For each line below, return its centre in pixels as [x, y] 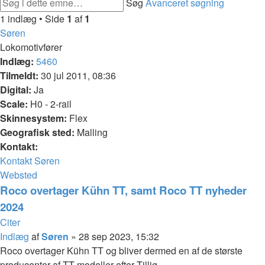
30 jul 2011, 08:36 [77, 75]
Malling [91, 132]
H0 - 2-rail [50, 104]
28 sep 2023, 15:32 [119, 236]
